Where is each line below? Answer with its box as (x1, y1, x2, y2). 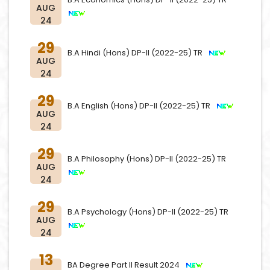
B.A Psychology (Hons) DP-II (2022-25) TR (67, 206, 232, 218)
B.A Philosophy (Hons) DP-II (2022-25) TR (67, 153, 230, 165)
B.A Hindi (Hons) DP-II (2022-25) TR (67, 47, 208, 58)
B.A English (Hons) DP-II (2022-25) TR (67, 100, 216, 111)
